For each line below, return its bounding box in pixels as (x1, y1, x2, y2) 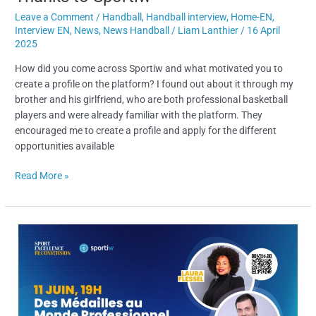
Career (14, 269, 44, 281)
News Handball (103, 25, 170, 37)
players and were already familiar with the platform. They (15, 109, 263, 121)
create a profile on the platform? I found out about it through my (15, 78, 294, 90)
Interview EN (15, 25, 71, 37)
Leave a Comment (15, 11, 95, 23)
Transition (14, 284, 59, 296)
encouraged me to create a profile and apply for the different (15, 124, 277, 136)
